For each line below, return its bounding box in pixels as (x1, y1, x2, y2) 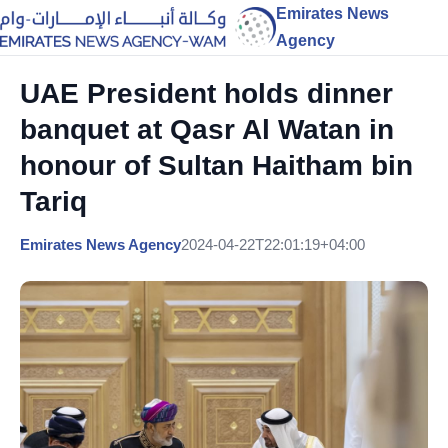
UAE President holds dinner (20, 78, 393, 109)
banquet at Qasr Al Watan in (20, 114, 394, 145)
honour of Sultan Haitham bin (20, 150, 413, 181)
